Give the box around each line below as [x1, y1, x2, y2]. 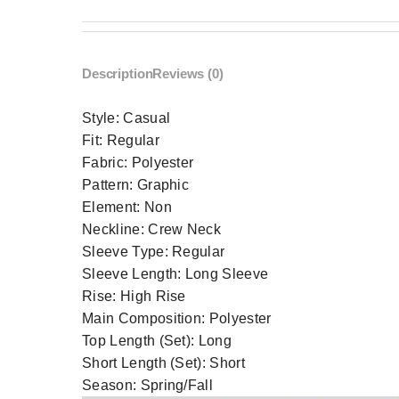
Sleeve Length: [82, 266, 185, 282]
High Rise [119, 289, 186, 305]
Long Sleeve [184, 266, 269, 282]
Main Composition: [82, 311, 209, 327]
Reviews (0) [152, 66, 224, 82]
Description [82, 66, 153, 82]
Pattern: [82, 177, 137, 193]
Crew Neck [148, 222, 222, 238]
